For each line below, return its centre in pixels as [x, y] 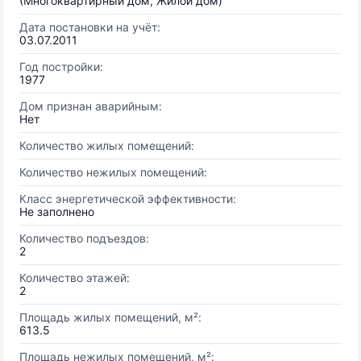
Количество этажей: [75, 278]
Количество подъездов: [84, 238]
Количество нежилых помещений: [113, 172]
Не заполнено [57, 212]
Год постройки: [61, 66]
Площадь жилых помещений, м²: [110, 317]
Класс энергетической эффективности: [128, 199]
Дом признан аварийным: [91, 106]
